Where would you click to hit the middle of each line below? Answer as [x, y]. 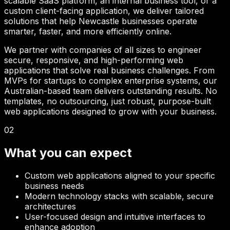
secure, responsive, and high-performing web [94, 60]
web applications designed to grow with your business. [110, 112]
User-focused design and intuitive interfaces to [115, 217]
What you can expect [68, 153]
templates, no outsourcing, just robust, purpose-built [108, 101]
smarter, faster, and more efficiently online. [88, 32]
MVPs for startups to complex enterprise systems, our [111, 81]
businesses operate [158, 21]
